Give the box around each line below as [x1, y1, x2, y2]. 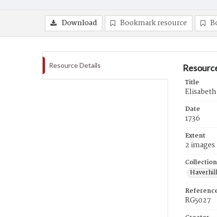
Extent [185, 131, 205, 141]
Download [62, 17, 97, 29]
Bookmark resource [120, 17, 187, 29]
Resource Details [49, 61, 101, 69]
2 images [185, 139, 215, 151]
